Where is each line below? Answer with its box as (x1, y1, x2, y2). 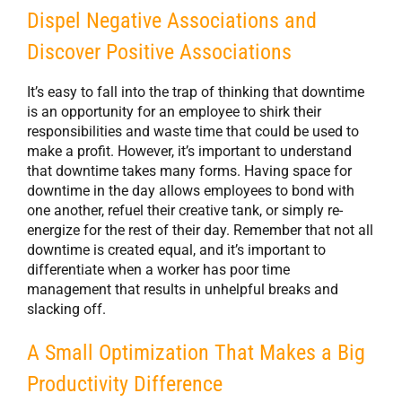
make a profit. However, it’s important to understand (27, 143, 352, 161)
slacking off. (27, 301, 106, 319)
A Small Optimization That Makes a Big (27, 340, 365, 366)
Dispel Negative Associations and (27, 8, 317, 34)
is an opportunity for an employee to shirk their (27, 103, 321, 121)
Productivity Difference (27, 371, 223, 398)
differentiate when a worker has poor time (27, 261, 290, 279)
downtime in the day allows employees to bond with (27, 182, 354, 200)
